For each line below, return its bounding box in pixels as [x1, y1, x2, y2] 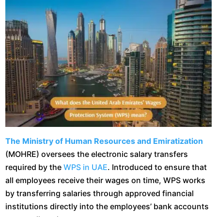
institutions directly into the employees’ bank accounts [5, 201, 209, 211]
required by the [5, 162, 64, 172]
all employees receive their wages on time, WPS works [5, 175, 206, 185]
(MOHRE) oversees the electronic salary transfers [5, 149, 188, 159]
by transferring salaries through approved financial [5, 188, 194, 198]
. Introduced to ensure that [108, 162, 207, 172]
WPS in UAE [63, 162, 108, 172]
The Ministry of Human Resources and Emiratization [5, 136, 203, 146]
